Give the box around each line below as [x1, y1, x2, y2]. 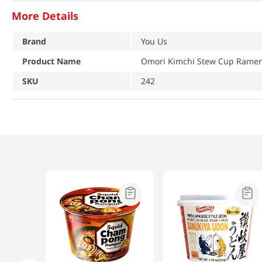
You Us [141, 35, 167, 47]
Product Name [22, 55, 81, 67]
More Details [12, 9, 78, 23]
